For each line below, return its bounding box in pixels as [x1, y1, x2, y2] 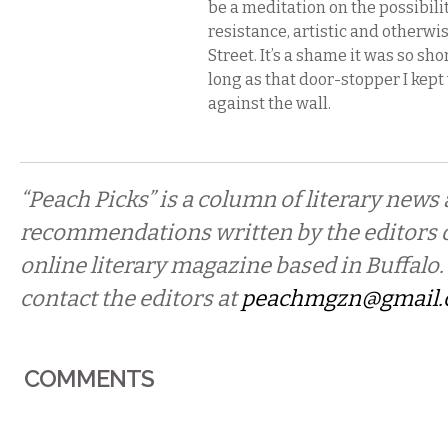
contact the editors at [20, 285, 241, 312]
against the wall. [208, 94, 331, 113]
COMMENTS [24, 365, 155, 392]
